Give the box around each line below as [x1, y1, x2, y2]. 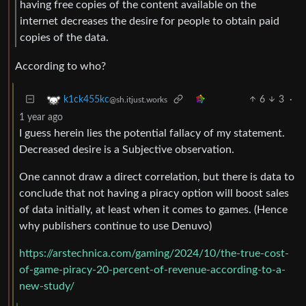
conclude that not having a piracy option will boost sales [19, 187, 289, 199]
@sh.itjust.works [109, 95, 167, 104]
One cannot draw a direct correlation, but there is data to [19, 171, 294, 182]
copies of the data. [20, 31, 109, 43]
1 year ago [19, 112, 63, 122]
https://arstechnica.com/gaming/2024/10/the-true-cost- [19, 247, 289, 259]
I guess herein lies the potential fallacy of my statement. [19, 127, 285, 139]
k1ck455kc [64, 94, 109, 105]
